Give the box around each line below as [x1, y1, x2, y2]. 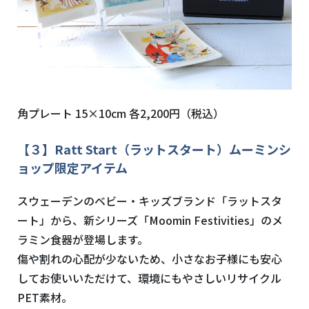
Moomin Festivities [149, 211, 250, 228]
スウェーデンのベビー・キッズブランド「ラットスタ [17, 192, 282, 209]
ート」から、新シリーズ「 [17, 211, 149, 228]
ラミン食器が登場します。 [17, 230, 148, 248]
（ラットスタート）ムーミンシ [117, 139, 291, 158]
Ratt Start [54, 139, 117, 158]
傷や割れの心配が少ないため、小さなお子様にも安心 [17, 250, 282, 267]
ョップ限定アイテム [17, 158, 128, 177]
